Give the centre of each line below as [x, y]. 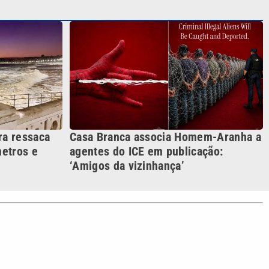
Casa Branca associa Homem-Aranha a [165, 137]
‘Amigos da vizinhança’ [127, 166]
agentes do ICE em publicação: [147, 152]
